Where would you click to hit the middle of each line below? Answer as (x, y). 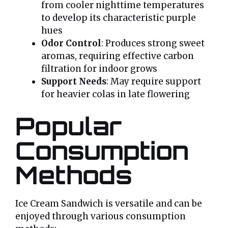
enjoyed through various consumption (101, 216)
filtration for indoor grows (99, 69)
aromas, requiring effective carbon (118, 56)
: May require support (154, 82)
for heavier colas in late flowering (116, 94)
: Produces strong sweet (153, 44)
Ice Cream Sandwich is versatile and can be (109, 203)
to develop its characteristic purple (119, 18)
